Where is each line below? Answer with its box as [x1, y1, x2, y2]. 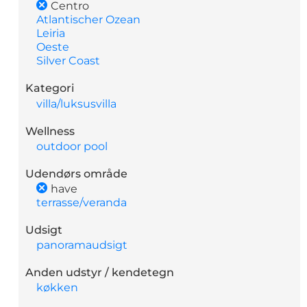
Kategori [25, 82, 75, 95]
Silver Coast [36, 54, 101, 68]
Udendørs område [25, 167, 128, 180]
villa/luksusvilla [36, 97, 117, 110]
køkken [36, 281, 79, 295]
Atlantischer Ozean [36, 13, 141, 27]
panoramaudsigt [36, 238, 128, 252]
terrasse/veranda [36, 195, 127, 209]
